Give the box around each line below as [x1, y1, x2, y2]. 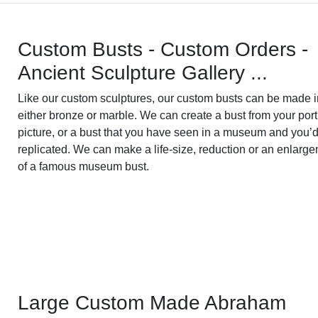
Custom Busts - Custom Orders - [18, 38, 309, 60]
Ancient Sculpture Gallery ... [18, 61, 268, 84]
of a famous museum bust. [18, 160, 150, 172]
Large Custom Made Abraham [18, 291, 287, 314]
